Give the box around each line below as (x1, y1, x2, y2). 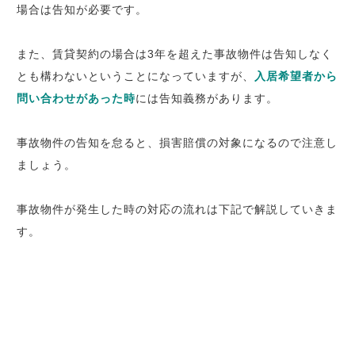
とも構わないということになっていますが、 (17, 70, 255, 83)
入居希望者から (254, 70, 338, 83)
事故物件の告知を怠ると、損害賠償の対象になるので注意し (17, 136, 338, 150)
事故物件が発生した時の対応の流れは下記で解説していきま (17, 203, 338, 216)
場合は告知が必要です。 (17, 3, 148, 17)
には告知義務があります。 (136, 92, 279, 105)
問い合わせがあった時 (17, 92, 136, 105)
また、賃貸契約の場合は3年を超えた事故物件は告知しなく (17, 48, 334, 61)
